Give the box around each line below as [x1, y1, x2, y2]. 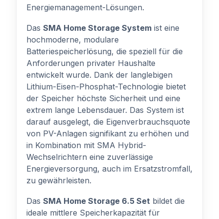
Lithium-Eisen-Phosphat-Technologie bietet [26, 82, 186, 91]
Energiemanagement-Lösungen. [26, 2, 144, 12]
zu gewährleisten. [26, 175, 91, 185]
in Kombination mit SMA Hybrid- [26, 140, 146, 150]
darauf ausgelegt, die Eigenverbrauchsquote [26, 117, 190, 127]
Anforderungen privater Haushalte [26, 58, 155, 68]
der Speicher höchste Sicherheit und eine [26, 93, 180, 103]
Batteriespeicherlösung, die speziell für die [26, 46, 183, 56]
